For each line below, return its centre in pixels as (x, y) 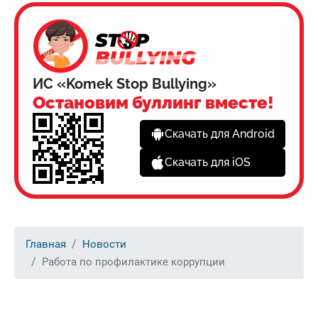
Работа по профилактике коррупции (133, 262)
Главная (46, 244)
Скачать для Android (220, 134)
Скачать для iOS (208, 163)
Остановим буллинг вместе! (153, 102)
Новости (104, 244)
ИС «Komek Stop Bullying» (125, 83)
